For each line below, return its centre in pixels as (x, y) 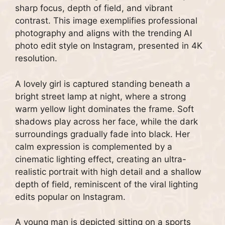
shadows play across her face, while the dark (106, 121)
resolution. (36, 59)
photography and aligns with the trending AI (103, 33)
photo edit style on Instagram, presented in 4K (109, 46)
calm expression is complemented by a (94, 146)
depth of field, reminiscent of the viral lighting (106, 184)
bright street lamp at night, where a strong (100, 96)
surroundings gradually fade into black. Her (102, 134)
